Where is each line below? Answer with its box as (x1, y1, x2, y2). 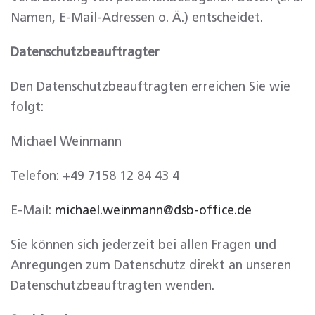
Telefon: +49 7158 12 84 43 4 (11, 170, 179, 183)
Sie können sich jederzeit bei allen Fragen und (11, 239, 276, 252)
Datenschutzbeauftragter (11, 46, 160, 59)
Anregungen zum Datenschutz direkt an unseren (11, 259, 291, 272)
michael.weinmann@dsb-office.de (55, 205, 252, 217)
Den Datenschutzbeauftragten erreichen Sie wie (11, 81, 290, 94)
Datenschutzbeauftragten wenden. (11, 280, 214, 292)
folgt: (11, 101, 44, 114)
